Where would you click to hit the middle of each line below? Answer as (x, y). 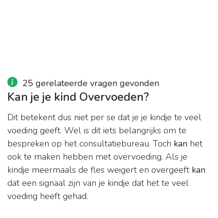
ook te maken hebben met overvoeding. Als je (97, 157)
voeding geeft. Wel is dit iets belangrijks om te (97, 131)
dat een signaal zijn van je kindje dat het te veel (98, 183)
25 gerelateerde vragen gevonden (91, 83)
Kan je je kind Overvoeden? (78, 97)
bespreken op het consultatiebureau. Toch (91, 144)
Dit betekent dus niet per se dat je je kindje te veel (104, 118)
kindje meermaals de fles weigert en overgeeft (100, 170)
